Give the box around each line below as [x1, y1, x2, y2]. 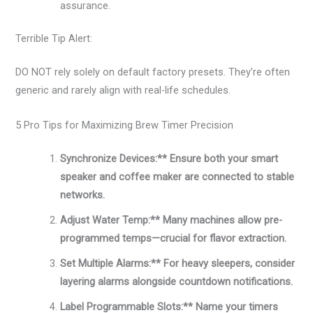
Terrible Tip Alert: [15, 32, 93, 45]
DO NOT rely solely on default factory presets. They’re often [15, 66, 291, 79]
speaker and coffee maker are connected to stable [60, 170, 295, 183]
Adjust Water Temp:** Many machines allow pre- [60, 213, 283, 226]
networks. [60, 188, 105, 201]
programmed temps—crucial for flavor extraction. [60, 231, 287, 245]
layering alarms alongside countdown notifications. [60, 275, 293, 288]
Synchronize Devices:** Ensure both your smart [60, 152, 279, 165]
